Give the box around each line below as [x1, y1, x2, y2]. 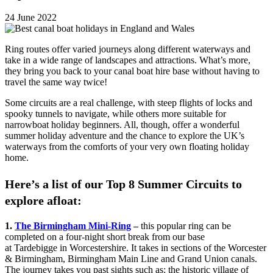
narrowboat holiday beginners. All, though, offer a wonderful [5, 119, 239, 130]
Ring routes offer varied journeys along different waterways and [5, 44, 250, 55]
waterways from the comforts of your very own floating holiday [5, 141, 249, 152]
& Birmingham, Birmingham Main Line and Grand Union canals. [5, 253, 257, 264]
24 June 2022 [5, 12, 57, 23]
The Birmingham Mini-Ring [15, 221, 131, 232]
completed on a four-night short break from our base [5, 232, 205, 243]
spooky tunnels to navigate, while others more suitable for [5, 108, 226, 119]
